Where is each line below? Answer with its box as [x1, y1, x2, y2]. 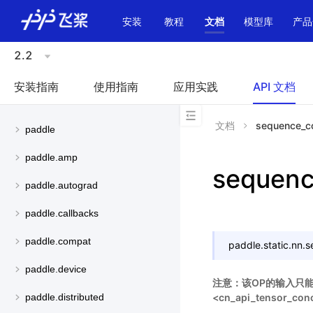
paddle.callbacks [25, 208, 99, 219]
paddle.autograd [25, 180, 98, 191]
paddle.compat [25, 235, 91, 247]
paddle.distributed [25, 291, 104, 303]
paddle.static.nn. [228, 239, 305, 251]
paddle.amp [25, 152, 78, 163]
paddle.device [25, 263, 87, 275]
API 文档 [253, 80, 296, 94]
